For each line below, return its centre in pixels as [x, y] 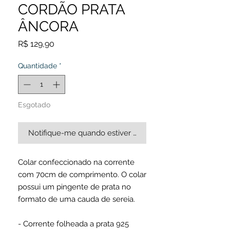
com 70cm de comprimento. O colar [82, 174]
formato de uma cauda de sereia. [76, 199]
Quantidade [37, 65]
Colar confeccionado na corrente [76, 162]
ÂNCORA [48, 26]
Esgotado [34, 104]
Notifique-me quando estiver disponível [98, 133]
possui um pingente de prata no [74, 187]
